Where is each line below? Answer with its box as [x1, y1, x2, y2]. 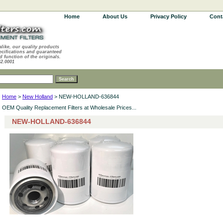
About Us [103, 13, 127, 19]
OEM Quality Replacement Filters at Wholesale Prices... [2, 105, 136, 111]
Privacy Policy [150, 13, 187, 19]
